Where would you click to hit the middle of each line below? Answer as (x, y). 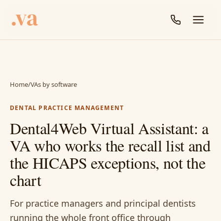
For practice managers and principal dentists (103, 203)
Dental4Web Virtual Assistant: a (110, 128)
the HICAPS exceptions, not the (108, 163)
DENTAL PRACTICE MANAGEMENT (67, 108)
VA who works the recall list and (110, 145)
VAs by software (54, 84)
